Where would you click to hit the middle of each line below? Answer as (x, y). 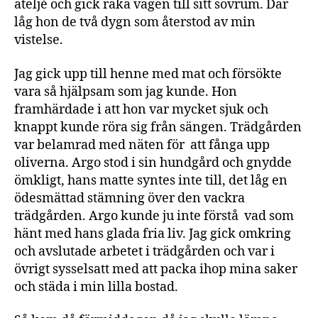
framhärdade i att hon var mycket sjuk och (141, 109)
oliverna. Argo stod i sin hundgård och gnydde (153, 163)
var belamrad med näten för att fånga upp (142, 145)
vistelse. (40, 40)
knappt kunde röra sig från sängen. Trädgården (158, 127)
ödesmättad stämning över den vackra (130, 198)
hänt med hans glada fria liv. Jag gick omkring (153, 234)
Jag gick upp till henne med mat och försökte (148, 74)
